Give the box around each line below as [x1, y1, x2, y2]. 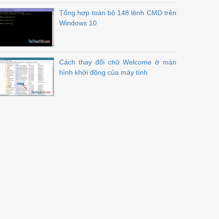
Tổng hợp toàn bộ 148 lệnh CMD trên [59, 9, 176, 17]
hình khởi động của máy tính [59, 68, 148, 76]
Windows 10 [59, 19, 97, 27]
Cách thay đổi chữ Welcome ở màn [59, 58, 176, 66]
